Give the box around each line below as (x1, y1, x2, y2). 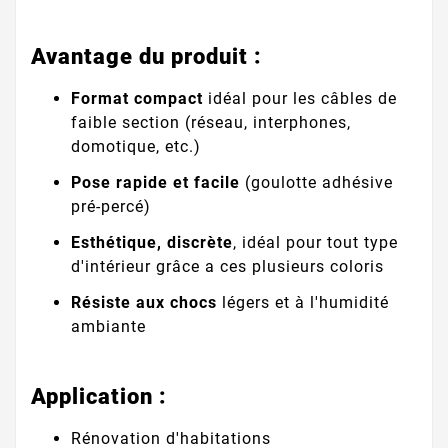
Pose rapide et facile (71, 172, 240, 192)
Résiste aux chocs (71, 292, 217, 312)
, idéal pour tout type (233, 232, 398, 252)
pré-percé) (71, 196, 151, 216)
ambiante (71, 316, 151, 336)
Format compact (71, 88, 203, 108)
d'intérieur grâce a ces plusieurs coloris (71, 256, 389, 276)
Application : (31, 384, 173, 410)
